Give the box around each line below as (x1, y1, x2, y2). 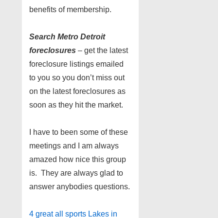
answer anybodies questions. (29, 182, 130, 191)
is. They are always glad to (29, 168, 123, 177)
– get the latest (76, 46, 128, 54)
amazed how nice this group (29, 155, 126, 163)
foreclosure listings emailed (29, 59, 124, 68)
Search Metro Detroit (29, 32, 105, 41)
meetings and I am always (29, 141, 119, 150)
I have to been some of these (29, 127, 128, 136)
